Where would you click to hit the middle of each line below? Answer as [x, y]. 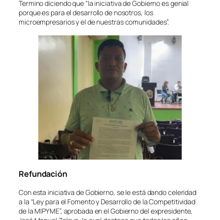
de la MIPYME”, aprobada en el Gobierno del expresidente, [106, 211]
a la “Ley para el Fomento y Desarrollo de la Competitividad [107, 201]
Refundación [43, 174]
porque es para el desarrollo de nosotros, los [86, 12]
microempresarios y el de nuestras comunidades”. [94, 22]
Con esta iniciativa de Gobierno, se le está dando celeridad [108, 192]
